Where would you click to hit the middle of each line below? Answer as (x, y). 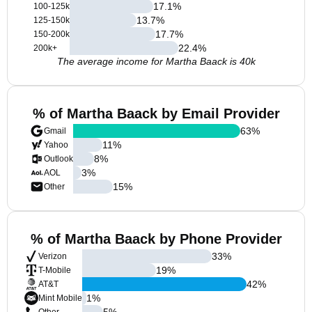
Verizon (53, 256)
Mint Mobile (60, 298)
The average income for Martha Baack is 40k (156, 61)
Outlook (58, 159)
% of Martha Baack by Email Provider (156, 114)
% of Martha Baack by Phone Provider (156, 239)
